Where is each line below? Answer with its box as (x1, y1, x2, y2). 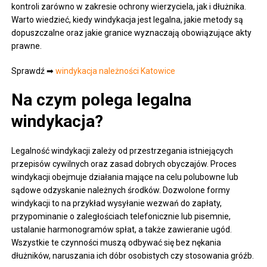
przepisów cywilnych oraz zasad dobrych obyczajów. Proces (11, 159, 237, 169)
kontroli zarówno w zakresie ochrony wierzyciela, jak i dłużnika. (11, 1, 247, 11)
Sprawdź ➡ (11, 66, 56, 76)
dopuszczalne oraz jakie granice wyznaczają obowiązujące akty (11, 27, 252, 38)
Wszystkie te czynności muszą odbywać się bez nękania (11, 237, 222, 247)
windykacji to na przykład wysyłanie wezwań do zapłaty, (11, 198, 222, 208)
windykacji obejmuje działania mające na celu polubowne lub (11, 172, 239, 182)
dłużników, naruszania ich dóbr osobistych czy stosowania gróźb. (11, 250, 254, 260)
